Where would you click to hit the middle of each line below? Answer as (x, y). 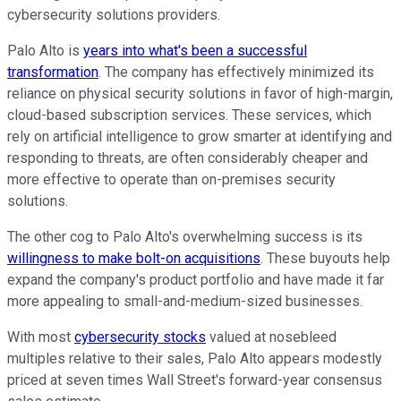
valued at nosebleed (271, 337)
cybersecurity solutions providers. (114, 14)
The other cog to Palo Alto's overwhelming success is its (185, 236)
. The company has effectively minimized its (236, 72)
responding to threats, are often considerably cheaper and (188, 158)
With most (41, 337)
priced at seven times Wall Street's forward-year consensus (195, 380)
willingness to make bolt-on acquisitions (134, 258)
